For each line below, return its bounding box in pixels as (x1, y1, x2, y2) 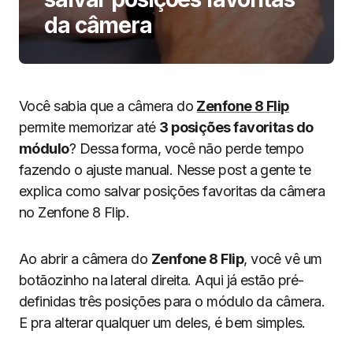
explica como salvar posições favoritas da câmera (19, 183, 325, 199)
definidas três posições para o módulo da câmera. (19, 293, 325, 310)
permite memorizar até (19, 119, 160, 136)
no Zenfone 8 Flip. (19, 204, 130, 221)
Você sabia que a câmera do (19, 98, 197, 114)
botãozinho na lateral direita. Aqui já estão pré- (19, 272, 304, 288)
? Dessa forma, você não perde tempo (69, 140, 304, 157)
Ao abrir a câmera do (19, 251, 151, 267)
